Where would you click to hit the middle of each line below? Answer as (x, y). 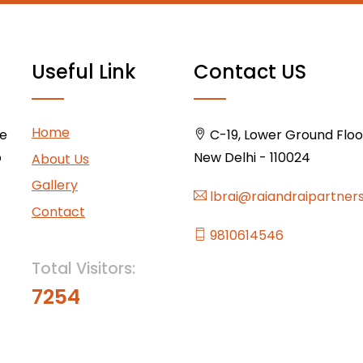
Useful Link (84, 72)
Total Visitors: (83, 268)
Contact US (250, 72)
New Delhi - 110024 (252, 158)
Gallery (55, 186)
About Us (60, 159)
